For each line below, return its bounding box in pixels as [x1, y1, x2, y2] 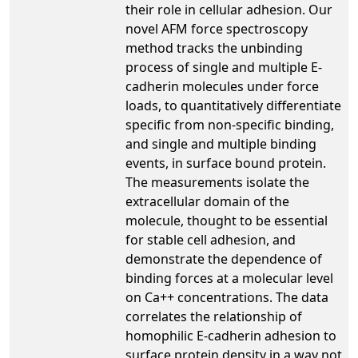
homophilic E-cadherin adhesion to [125, 326, 336, 344]
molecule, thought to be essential [125, 211, 328, 229]
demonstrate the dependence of [125, 249, 322, 268]
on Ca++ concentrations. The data [125, 288, 328, 306]
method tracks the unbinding [125, 38, 303, 57]
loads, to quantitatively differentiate [125, 96, 341, 114]
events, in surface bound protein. [125, 153, 326, 172]
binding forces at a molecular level [125, 268, 333, 287]
